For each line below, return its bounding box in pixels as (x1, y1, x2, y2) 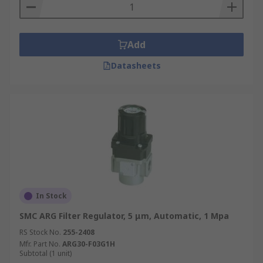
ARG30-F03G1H (62, 239, 115, 249)
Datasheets (110, 60, 161, 71)
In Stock (36, 191, 67, 201)
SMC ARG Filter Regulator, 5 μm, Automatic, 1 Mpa (19, 210, 229, 221)
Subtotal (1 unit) (19, 248, 72, 258)
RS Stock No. (19, 227, 61, 237)
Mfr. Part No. (19, 239, 60, 249)
